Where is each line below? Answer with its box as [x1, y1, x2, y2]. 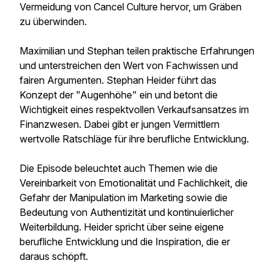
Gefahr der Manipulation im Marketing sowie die [20, 191, 228, 204]
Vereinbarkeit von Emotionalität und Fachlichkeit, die [20, 177, 248, 189]
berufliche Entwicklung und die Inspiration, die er [20, 235, 230, 248]
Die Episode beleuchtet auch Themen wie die [20, 162, 218, 174]
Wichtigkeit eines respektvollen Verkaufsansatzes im [20, 103, 249, 116]
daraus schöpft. [20, 250, 88, 262]
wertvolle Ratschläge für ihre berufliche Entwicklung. [20, 133, 249, 145]
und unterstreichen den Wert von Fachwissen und [20, 59, 238, 72]
